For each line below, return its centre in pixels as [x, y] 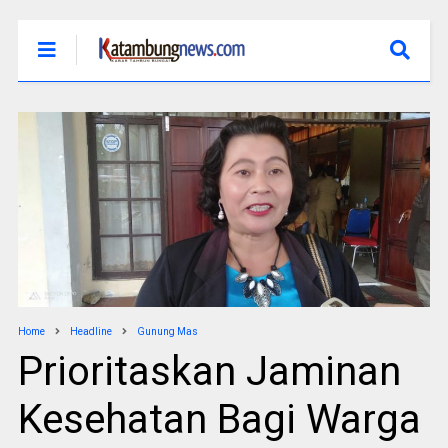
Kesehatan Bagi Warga [219, 420]
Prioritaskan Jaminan [209, 372]
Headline [90, 332]
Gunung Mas [167, 332]
